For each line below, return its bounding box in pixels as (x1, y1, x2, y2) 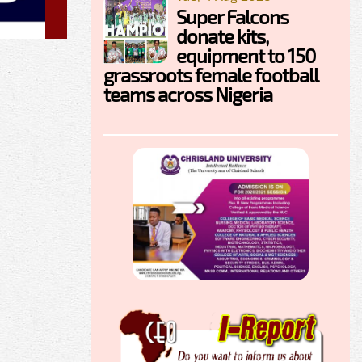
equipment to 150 (176, 44, 315, 68)
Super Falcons (176, 5, 288, 29)
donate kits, (176, 24, 268, 48)
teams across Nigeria (103, 82, 272, 107)
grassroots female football (103, 63, 318, 87)
